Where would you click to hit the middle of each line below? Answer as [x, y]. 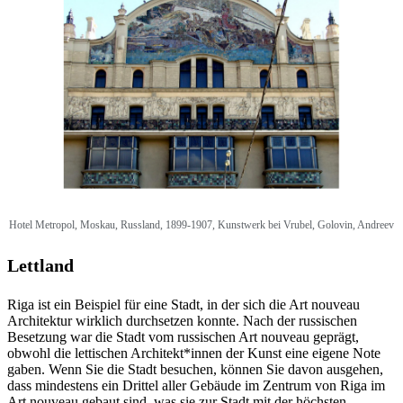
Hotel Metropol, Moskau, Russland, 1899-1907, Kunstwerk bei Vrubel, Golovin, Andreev [201, 224]
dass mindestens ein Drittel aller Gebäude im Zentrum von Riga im [196, 385]
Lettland [40, 265]
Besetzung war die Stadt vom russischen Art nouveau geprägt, [183, 336]
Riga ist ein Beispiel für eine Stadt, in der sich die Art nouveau [184, 304]
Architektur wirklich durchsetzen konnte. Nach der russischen [182, 320]
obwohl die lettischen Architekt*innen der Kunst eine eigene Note [194, 353]
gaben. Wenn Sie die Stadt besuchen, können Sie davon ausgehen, [195, 369]
